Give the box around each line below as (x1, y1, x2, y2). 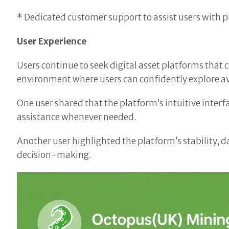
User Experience (17, 35, 87, 47)
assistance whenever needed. (17, 111, 137, 123)
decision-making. (17, 149, 92, 161)
